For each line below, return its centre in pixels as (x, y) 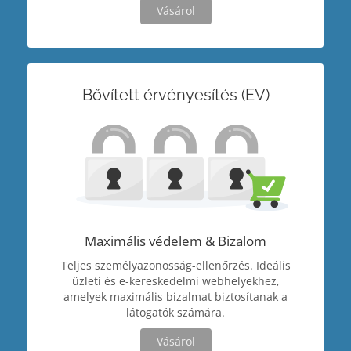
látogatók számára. (175, 312)
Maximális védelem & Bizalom (175, 241)
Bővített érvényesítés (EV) (175, 95)
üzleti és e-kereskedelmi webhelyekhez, (175, 281)
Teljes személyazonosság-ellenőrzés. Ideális (175, 265)
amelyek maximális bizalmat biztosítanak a (175, 297)
